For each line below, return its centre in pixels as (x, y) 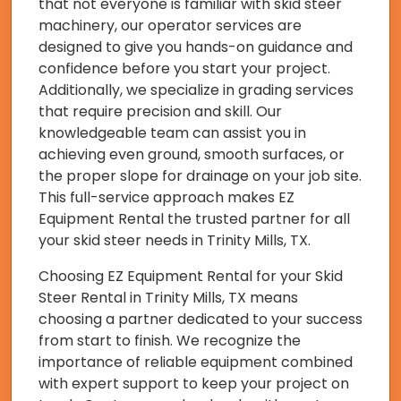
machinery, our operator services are (170, 25)
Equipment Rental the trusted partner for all (194, 218)
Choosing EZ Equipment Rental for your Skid (191, 276)
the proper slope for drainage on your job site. (200, 175)
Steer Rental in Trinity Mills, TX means (168, 297)
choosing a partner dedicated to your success (200, 319)
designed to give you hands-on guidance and (196, 47)
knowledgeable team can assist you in (172, 132)
